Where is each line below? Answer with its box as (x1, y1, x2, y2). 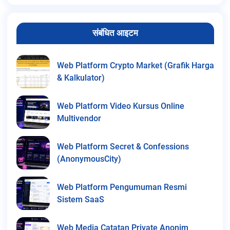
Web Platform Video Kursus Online (56, 101, 184, 111)
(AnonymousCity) (56, 154, 121, 164)
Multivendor (56, 113, 101, 124)
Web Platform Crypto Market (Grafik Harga (56, 61, 214, 71)
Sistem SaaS (56, 195, 104, 205)
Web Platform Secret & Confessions (56, 142, 189, 152)
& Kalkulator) (56, 73, 105, 83)
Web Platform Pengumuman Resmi (56, 182, 187, 193)
